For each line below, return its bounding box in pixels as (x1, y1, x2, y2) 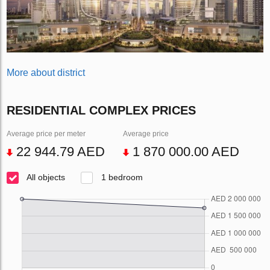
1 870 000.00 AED (129, 144, 240, 160)
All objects (25, 172, 66, 183)
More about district (7, 67, 86, 78)
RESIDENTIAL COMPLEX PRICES (7, 104, 196, 118)
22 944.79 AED (13, 144, 105, 160)
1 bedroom (99, 172, 143, 183)
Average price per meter (7, 130, 86, 139)
